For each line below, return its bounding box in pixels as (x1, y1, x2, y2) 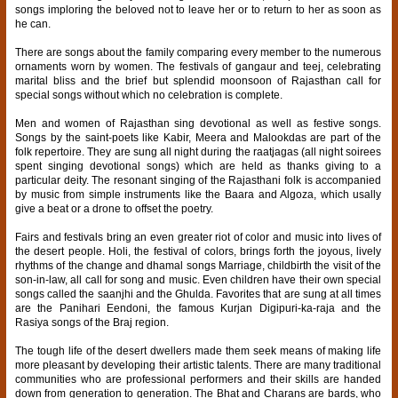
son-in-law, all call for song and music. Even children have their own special (15, 273, 382, 286)
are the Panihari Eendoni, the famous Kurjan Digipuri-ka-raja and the (15, 301, 382, 314)
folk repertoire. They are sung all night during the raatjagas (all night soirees (15, 145, 382, 158)
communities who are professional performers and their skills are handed (15, 372, 382, 386)
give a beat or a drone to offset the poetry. (15, 202, 213, 215)
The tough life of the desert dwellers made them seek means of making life (15, 344, 382, 357)
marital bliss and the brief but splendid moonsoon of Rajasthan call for (15, 74, 382, 87)
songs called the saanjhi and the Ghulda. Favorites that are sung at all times (15, 287, 382, 300)
